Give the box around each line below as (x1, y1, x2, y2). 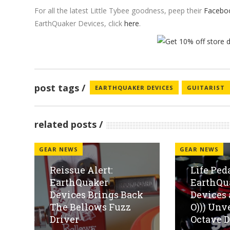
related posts (34, 118, 97, 131)
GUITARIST (187, 84, 225, 92)
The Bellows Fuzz (50, 201, 131, 214)
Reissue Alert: (50, 164, 113, 177)
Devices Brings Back (50, 188, 144, 201)
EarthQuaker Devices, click (34, 18, 125, 29)
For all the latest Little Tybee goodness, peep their (34, 6, 204, 16)
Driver (50, 213, 80, 226)
